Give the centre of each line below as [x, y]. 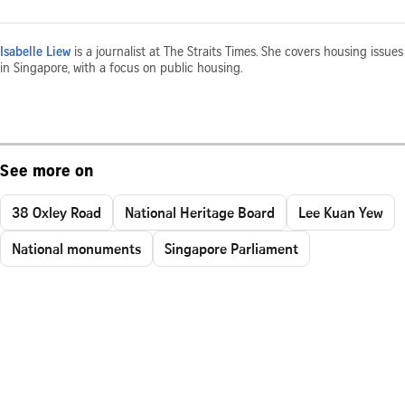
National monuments [76, 248]
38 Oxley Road [57, 212]
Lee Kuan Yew [341, 212]
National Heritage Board [200, 212]
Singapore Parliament [231, 248]
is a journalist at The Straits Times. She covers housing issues [237, 53]
